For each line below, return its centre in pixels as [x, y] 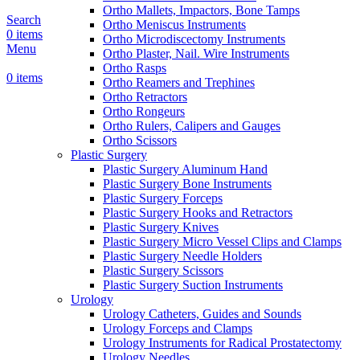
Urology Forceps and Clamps [178, 329]
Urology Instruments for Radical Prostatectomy [222, 343]
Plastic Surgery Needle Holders [182, 256]
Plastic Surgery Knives [161, 227]
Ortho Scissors [140, 141]
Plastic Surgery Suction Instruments [193, 285]
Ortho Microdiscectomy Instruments [194, 39]
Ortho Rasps [135, 68]
